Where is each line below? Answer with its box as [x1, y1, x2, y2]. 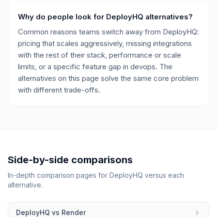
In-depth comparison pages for [8, 171, 109, 179]
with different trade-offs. [18, 85, 100, 94]
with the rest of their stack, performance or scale [18, 50, 181, 60]
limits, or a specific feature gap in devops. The [18, 62, 172, 71]
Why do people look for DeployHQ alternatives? [18, 12, 193, 21]
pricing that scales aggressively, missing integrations [18, 39, 192, 48]
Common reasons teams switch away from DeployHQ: [18, 27, 199, 36]
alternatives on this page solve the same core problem [18, 74, 199, 83]
